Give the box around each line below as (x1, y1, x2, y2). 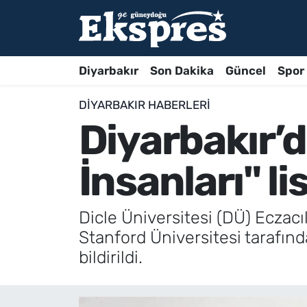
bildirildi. (78, 247, 143, 268)
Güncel (225, 63, 266, 77)
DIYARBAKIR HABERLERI (78, 98, 210, 112)
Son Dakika (149, 63, 214, 77)
